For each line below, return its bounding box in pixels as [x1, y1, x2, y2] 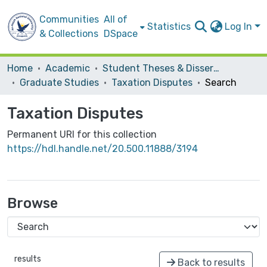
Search [205, 77, 237, 88]
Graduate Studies [20, 77, 99, 88]
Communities [39, 14, 99, 25]
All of [104, 14, 128, 25]
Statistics [147, 21, 191, 32]
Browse [7, 195, 58, 212]
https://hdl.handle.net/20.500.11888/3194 [7, 143, 198, 154]
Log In [225, 21, 254, 32]
